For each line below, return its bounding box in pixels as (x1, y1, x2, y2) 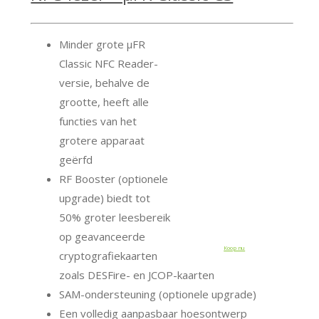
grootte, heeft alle (59, 95, 150, 110)
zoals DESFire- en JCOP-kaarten (59, 268, 215, 283)
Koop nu (224, 244, 246, 251)
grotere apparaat (59, 133, 145, 148)
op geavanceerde (59, 229, 146, 244)
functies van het (59, 114, 137, 129)
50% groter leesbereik (59, 210, 171, 225)
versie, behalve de (59, 75, 150, 90)
